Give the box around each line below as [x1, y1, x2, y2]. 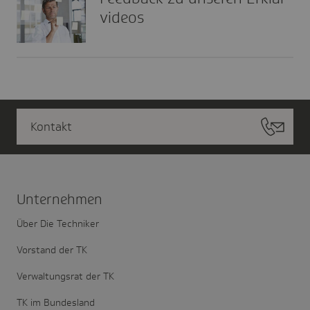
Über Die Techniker [17, 217, 99, 230]
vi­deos [100, 7, 144, 28]
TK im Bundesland [17, 295, 95, 309]
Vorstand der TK [17, 243, 87, 256]
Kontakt [30, 118, 72, 134]
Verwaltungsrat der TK [17, 269, 114, 282]
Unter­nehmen [17, 190, 102, 208]
